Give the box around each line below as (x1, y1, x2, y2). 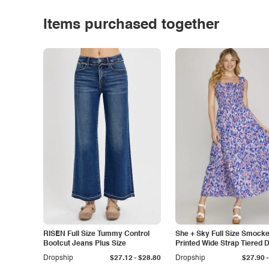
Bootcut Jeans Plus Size (43, 240, 126, 247)
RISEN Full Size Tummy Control (43, 231, 150, 238)
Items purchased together (43, 18, 219, 32)
